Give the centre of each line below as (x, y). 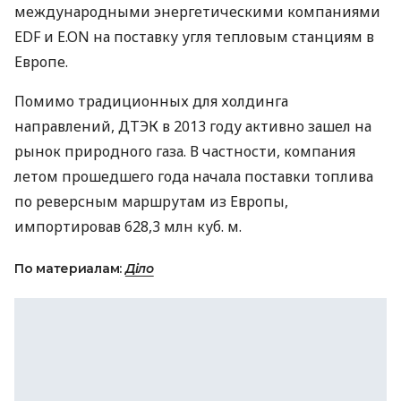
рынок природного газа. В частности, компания (185, 151)
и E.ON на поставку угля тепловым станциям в (207, 37)
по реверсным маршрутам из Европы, (151, 201)
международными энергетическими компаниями (197, 12)
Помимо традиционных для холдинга (151, 101)
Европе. (41, 62)
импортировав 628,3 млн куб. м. (128, 226)
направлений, (66, 126)
